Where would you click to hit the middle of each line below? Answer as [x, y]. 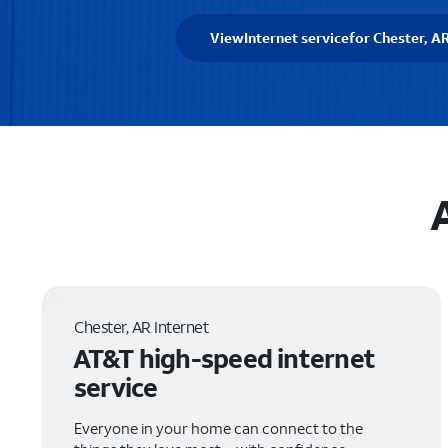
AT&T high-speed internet [223, 358]
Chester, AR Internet [141, 326]
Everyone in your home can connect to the [218, 428]
